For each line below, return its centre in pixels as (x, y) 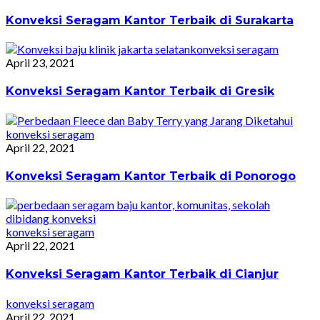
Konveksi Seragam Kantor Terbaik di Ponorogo (151, 176)
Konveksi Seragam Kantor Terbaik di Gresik (140, 91)
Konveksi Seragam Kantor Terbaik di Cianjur (142, 274)
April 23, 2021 (40, 63)
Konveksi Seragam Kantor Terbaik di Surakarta (150, 20)
